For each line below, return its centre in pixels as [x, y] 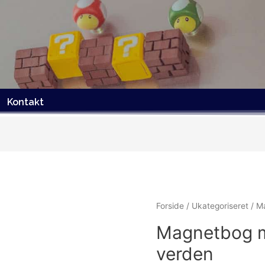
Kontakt [25, 102]
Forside [170, 206]
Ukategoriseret [220, 206]
